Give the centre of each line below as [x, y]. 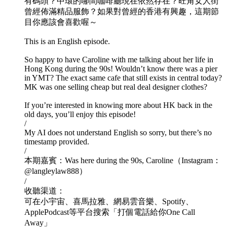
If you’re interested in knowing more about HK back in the [118, 105]
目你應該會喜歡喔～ [61, 22]
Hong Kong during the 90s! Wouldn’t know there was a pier [121, 69]
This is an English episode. [67, 42]
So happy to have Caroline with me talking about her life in [119, 60]
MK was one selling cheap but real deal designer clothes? [116, 87]
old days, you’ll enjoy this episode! [80, 115]
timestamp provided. [57, 142]
